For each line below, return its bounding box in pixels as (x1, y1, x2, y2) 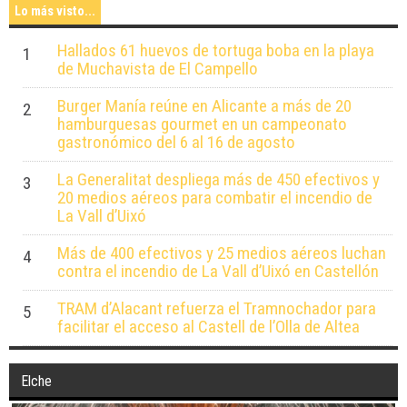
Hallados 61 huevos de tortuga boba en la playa (56, 44, 374, 65)
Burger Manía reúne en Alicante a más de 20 (56, 99, 352, 121)
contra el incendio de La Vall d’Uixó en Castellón (56, 264, 379, 286)
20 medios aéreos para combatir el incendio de (56, 191, 372, 213)
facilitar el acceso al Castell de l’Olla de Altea (56, 320, 360, 342)
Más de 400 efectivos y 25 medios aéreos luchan (56, 246, 386, 268)
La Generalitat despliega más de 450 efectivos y (56, 173, 380, 194)
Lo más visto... (15, 7, 95, 24)
